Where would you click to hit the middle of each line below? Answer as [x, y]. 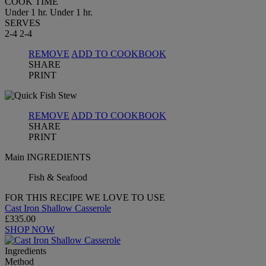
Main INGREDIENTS [48, 157]
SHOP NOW [30, 229]
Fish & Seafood [58, 177]
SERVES [23, 23]
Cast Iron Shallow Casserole [58, 208]
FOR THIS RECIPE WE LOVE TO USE [85, 197]
